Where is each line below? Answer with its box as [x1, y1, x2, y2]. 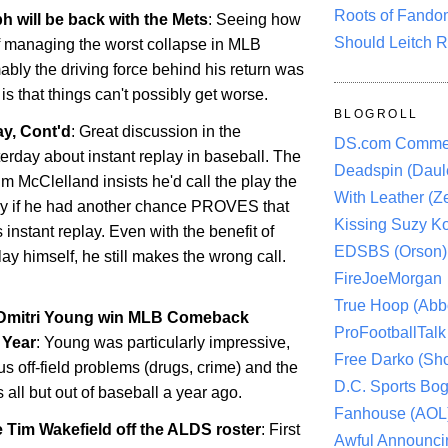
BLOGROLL [334, 107, 419, 122]
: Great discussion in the [71, 122, 241, 140]
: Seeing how [208, 10, 301, 28]
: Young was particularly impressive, [36, 334, 290, 352]
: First [261, 421, 300, 439]
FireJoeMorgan [334, 270, 442, 288]
